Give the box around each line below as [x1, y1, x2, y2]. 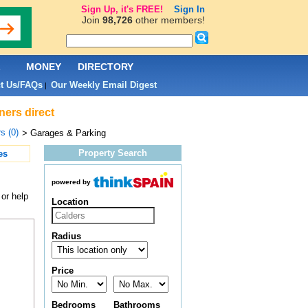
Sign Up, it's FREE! [80, 4, 163, 14]
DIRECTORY [78, 61, 133, 72]
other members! [132, 14, 205, 25]
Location [51, 197, 89, 208]
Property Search [78, 148, 147, 158]
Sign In [173, 4, 205, 14]
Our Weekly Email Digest [50, 80, 157, 90]
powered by [51, 178, 91, 186]
